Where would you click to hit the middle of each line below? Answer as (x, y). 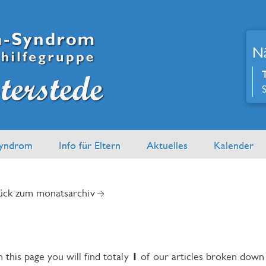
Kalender (234, 145)
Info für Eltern (90, 145)
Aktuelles (167, 145)
